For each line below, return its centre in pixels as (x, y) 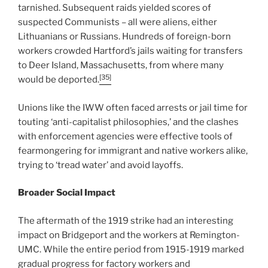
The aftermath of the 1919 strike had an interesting (126, 220)
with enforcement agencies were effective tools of (125, 136)
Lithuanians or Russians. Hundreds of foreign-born (124, 37)
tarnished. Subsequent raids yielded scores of (115, 8)
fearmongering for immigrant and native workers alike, (133, 150)
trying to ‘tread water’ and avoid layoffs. (100, 165)
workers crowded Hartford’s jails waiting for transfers (130, 51)
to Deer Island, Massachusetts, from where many (121, 66)
